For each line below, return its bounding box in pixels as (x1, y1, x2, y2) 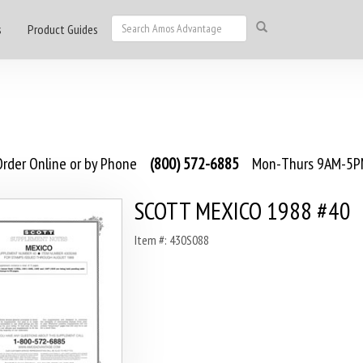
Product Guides (28, 21, 98, 37)
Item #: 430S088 (134, 232, 209, 248)
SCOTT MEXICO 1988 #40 (134, 194, 351, 226)
